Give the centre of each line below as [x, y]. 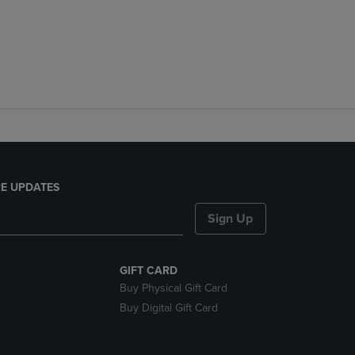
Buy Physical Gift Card [173, 288]
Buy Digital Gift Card [168, 308]
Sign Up [231, 219]
